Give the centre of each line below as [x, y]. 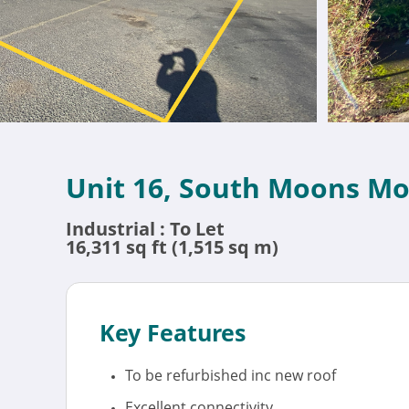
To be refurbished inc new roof [231, 375]
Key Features [173, 332]
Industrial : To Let [145, 229]
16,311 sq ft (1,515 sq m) [172, 247]
